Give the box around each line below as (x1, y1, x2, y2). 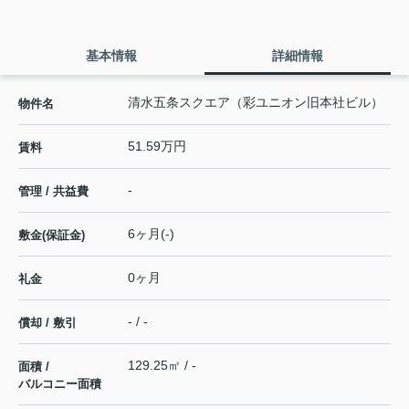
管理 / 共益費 (18, 184, 89, 199)
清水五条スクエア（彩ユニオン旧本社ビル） (128, 95, 383, 110)
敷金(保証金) (18, 228, 85, 243)
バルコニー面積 (18, 377, 101, 392)
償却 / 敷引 (18, 316, 77, 330)
